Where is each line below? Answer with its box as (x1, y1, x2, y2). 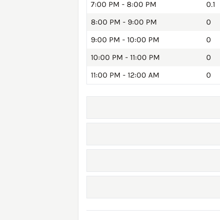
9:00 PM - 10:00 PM (91, 35, 160, 45)
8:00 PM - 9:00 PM (91, 17, 157, 27)
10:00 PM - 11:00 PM (91, 53, 160, 62)
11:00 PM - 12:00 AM (91, 70, 160, 80)
